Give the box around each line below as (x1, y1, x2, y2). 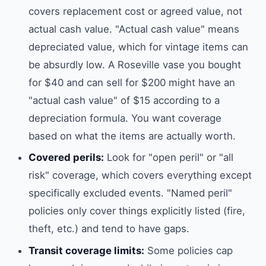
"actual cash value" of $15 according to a (28, 94, 220, 106)
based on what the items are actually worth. (28, 129, 236, 142)
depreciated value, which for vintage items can (28, 40, 248, 53)
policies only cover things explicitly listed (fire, (28, 205, 245, 217)
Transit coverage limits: (28, 244, 144, 256)
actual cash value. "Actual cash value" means (28, 23, 239, 35)
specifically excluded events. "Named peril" (28, 187, 232, 199)
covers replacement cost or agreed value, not (28, 5, 242, 17)
